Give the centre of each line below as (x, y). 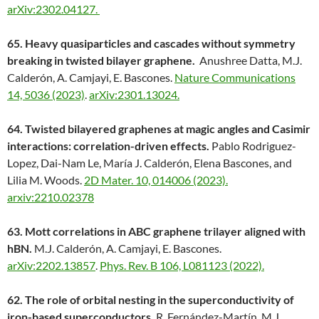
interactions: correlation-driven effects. (109, 146)
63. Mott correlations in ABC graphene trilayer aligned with (156, 231)
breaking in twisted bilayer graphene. (102, 61)
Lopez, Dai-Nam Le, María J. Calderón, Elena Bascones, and (150, 163)
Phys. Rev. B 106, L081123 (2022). (182, 266)
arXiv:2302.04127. (53, 9)
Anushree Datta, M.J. (250, 61)
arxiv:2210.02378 (51, 197)
